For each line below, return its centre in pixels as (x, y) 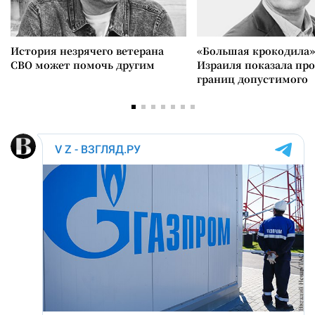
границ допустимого (252, 78)
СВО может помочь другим (83, 64)
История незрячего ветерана (87, 50)
